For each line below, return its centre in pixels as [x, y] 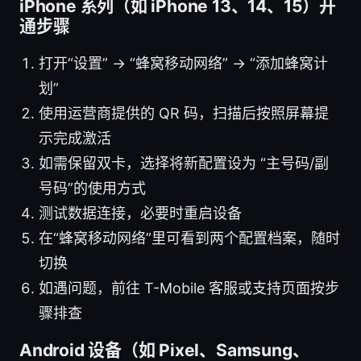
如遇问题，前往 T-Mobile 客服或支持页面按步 [189, 288]
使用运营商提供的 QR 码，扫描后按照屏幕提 [184, 113]
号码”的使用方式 [92, 188]
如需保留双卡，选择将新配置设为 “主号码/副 [184, 163]
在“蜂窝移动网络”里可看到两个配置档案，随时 [189, 238]
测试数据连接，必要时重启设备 [140, 213]
